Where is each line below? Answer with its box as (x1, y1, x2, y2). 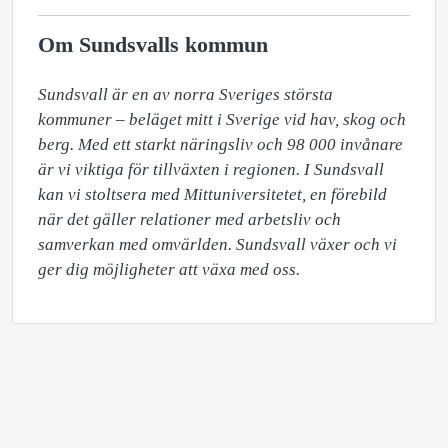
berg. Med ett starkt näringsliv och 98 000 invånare (38, 135, 403, 154)
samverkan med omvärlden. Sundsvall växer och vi (38, 235, 397, 254)
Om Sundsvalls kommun (38, 33, 268, 57)
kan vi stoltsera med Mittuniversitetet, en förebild (38, 185, 387, 204)
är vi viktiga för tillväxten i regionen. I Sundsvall (38, 160, 384, 179)
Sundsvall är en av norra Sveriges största (38, 85, 333, 104)
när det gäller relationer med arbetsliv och (38, 210, 341, 229)
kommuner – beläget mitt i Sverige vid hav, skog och (38, 110, 406, 129)
